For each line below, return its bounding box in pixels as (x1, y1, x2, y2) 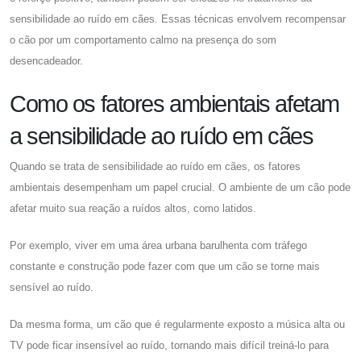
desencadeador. (10, 54, 83, 67)
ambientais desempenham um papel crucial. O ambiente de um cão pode (10, 180, 351, 193)
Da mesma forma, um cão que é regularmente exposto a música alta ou (10, 317, 345, 330)
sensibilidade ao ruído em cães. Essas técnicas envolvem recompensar (10, 12, 346, 25)
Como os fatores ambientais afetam (10, 90, 339, 117)
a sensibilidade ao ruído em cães (10, 122, 313, 149)
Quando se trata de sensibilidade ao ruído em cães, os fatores (10, 160, 301, 172)
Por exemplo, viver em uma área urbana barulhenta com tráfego (10, 239, 307, 251)
